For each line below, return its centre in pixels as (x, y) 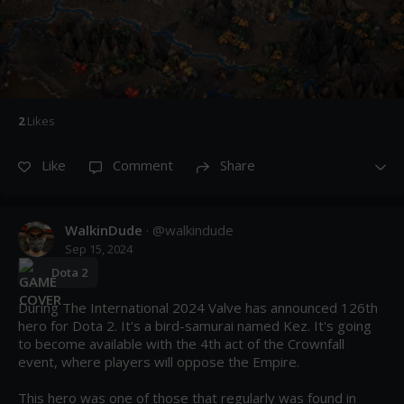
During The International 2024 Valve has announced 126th (198, 308)
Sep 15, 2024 (99, 249)
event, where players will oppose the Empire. (159, 362)
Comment (143, 165)
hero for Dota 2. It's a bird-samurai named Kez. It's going (195, 326)
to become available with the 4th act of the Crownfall (181, 344)
